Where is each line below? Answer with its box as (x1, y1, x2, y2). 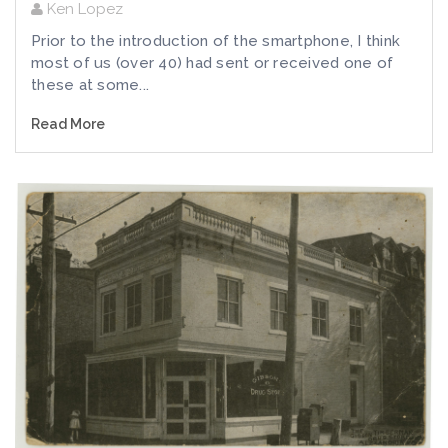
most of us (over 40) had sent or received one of (31, 54, 393, 73)
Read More (31, 116, 105, 133)
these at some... (31, 76, 149, 95)
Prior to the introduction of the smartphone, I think (31, 32, 400, 51)
